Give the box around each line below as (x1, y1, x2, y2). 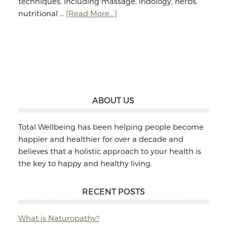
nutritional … (18, 9, 66, 18)
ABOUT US (92, 95, 135, 105)
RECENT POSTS (82, 186, 145, 196)
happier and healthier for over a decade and (18, 134, 183, 143)
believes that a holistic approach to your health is (18, 146, 201, 156)
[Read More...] (65, 9, 117, 18)
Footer (17, 95, 55, 110)
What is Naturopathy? (18, 213, 99, 222)
